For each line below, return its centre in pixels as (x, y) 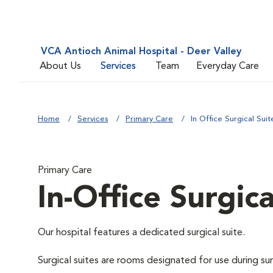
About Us (60, 66)
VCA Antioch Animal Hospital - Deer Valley (141, 52)
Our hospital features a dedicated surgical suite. (141, 233)
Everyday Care (228, 66)
